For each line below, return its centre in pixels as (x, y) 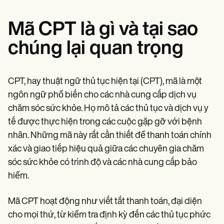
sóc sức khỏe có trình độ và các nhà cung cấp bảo (102, 162)
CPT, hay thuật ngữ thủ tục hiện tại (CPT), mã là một (105, 81)
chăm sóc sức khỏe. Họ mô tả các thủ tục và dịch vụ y (108, 108)
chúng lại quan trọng (96, 49)
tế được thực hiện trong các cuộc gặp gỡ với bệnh (105, 122)
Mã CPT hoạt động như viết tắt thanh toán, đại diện (105, 201)
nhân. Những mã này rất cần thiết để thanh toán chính (110, 135)
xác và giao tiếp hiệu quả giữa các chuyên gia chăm (106, 149)
